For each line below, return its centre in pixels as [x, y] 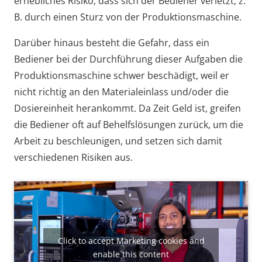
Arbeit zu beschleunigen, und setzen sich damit [118, 141]
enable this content [131, 254]
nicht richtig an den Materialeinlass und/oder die [121, 92]
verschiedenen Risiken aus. [73, 158]
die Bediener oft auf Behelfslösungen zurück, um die [129, 125]
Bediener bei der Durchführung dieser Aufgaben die [128, 59]
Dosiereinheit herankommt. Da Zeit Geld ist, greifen [127, 108]
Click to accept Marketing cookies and [131, 240]
